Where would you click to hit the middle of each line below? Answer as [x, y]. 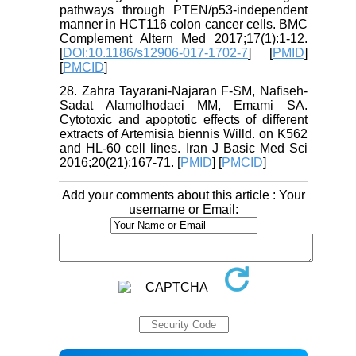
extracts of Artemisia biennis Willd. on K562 [184, 133]
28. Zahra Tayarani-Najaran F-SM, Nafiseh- [184, 91]
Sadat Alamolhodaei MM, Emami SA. [184, 105]
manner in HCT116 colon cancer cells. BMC [184, 24]
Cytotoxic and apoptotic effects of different [184, 119]
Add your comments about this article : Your [184, 195]
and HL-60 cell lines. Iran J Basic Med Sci [184, 148]
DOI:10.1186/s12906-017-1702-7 [156, 52]
